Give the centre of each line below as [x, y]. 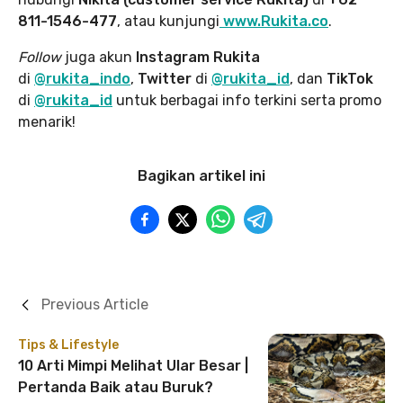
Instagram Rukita [198, 58]
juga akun [100, 58]
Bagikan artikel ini [201, 176]
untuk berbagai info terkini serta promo [247, 101]
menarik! [47, 122]
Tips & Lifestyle [68, 345]
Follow [41, 58]
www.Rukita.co [276, 22]
